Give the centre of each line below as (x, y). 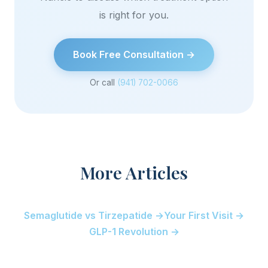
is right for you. (134, 15)
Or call (103, 83)
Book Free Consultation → (134, 54)
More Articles (134, 172)
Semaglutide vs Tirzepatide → (94, 215)
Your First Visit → (204, 215)
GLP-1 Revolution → (134, 232)
